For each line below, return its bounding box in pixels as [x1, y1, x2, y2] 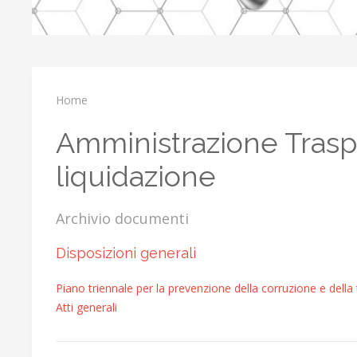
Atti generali [56, 300, 117, 315]
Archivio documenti [56, 209, 189, 228]
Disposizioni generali [56, 245, 196, 261]
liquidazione [56, 159, 216, 193]
